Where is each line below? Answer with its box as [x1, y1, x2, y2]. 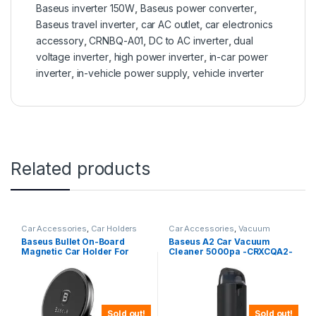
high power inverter [114, 51, 204, 63]
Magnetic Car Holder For [20, 245, 129, 257]
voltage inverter [36, 51, 109, 63]
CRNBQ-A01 [89, 35, 144, 47]
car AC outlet [140, 18, 200, 31]
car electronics [205, 18, 273, 31]
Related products [11, 158, 150, 180]
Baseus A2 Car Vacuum [168, 236, 271, 247]
